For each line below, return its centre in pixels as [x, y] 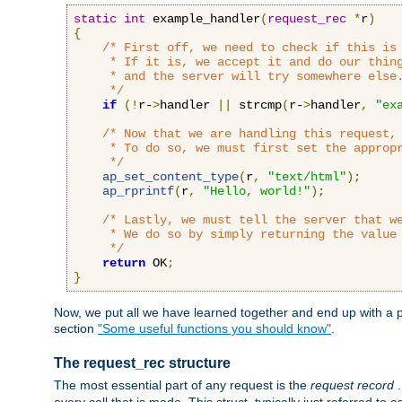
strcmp [257, 105]
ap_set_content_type [170, 177]
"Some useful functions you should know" [214, 329]
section [76, 329]
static [95, 19]
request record [354, 385]
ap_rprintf [138, 192]
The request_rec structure [142, 363]
